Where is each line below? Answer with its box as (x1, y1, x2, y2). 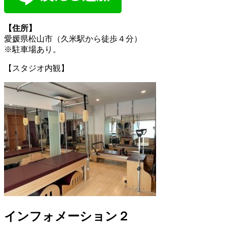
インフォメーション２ (4, 209, 130, 223)
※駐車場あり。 (4, 45, 61, 54)
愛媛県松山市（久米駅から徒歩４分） (4, 34, 142, 43)
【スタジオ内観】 (4, 63, 69, 72)
